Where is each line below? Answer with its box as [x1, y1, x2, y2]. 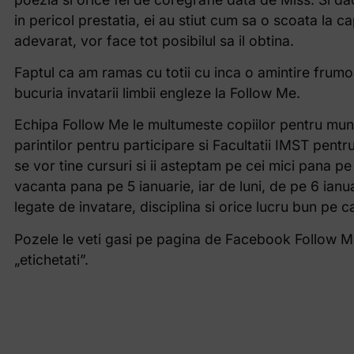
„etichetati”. [13, 250, 88, 268]
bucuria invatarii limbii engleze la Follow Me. [13, 84, 300, 101]
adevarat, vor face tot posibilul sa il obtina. [13, 32, 294, 49]
